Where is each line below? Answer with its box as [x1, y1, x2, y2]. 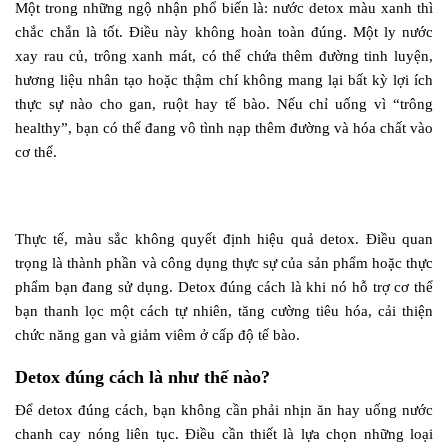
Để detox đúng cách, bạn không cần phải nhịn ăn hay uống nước [15, 402, 433, 419]
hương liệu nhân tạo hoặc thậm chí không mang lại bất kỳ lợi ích [15, 71, 433, 88]
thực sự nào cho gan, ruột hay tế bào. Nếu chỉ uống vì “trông [15, 95, 433, 112]
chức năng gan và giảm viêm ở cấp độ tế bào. [15, 326, 300, 343]
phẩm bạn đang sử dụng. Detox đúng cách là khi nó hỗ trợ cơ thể [15, 278, 433, 295]
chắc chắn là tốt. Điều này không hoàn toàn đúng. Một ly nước [15, 23, 433, 40]
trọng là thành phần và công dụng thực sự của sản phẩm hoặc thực [15, 254, 433, 271]
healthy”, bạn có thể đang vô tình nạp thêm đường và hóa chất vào [15, 119, 433, 136]
